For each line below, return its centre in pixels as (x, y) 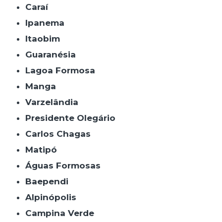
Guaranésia (54, 54)
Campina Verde (63, 213)
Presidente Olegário (74, 118)
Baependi (50, 181)
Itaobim (44, 38)
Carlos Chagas (61, 134)
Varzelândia (55, 102)
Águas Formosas (66, 165)
